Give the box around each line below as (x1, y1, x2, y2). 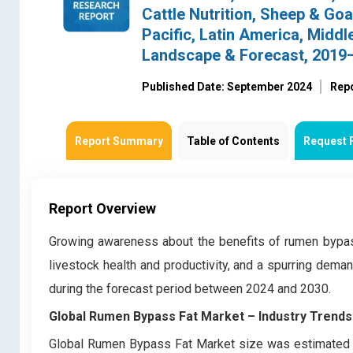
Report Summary (75, 135, 163, 148)
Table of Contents (187, 135, 280, 148)
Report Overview (49, 200, 156, 217)
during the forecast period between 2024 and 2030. (49, 281, 331, 297)
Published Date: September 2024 (142, 80, 312, 94)
